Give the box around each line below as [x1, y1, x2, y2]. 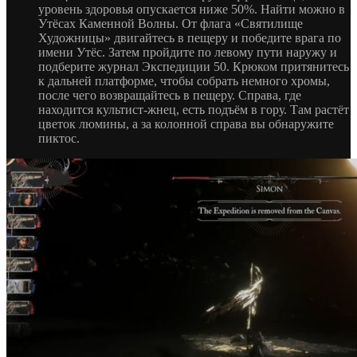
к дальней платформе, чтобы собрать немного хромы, [38, 74, 330, 88]
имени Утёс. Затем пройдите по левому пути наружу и [38, 45, 337, 60]
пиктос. [38, 131, 80, 146]
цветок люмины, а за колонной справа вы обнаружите [38, 117, 334, 131]
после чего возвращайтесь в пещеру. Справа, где [38, 88, 301, 103]
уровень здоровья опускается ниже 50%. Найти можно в [38, 2, 345, 17]
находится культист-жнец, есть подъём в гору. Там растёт [38, 103, 349, 117]
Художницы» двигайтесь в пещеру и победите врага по [38, 31, 341, 45]
